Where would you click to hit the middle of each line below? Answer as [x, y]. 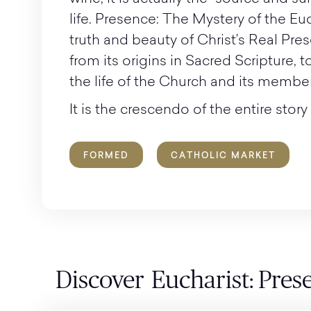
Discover [100, 280]
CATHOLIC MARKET [223, 155]
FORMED [106, 155]
